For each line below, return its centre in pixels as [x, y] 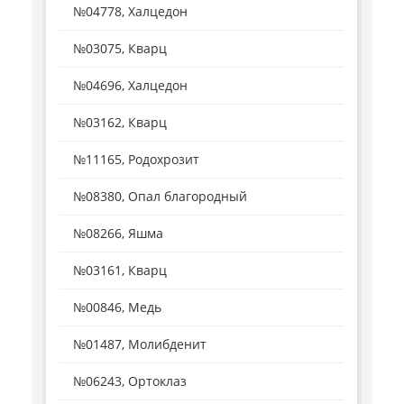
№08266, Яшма [118, 233]
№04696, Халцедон [130, 85]
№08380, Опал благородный [160, 196]
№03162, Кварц [120, 122]
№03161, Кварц [120, 270]
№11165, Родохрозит [136, 159]
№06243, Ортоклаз [130, 381]
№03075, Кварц [120, 48]
